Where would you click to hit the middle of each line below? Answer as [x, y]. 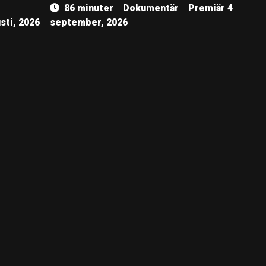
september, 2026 [89, 22]
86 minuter [89, 8]
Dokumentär [151, 8]
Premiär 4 [210, 8]
